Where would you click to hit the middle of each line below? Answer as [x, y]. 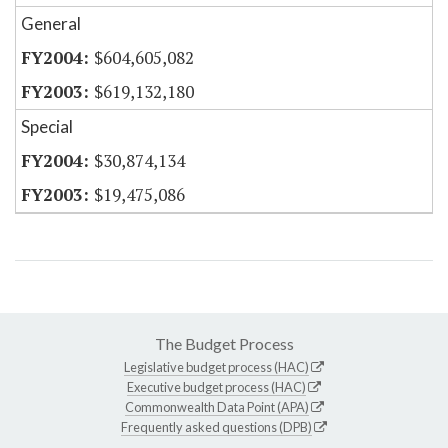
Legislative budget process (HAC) [216, 367]
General [51, 24]
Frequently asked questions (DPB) [216, 427]
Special [47, 127]
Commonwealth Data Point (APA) [216, 407]
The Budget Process [224, 344]
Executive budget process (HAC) [216, 387]
